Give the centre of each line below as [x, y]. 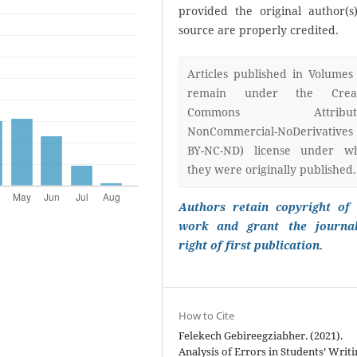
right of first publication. [251, 245]
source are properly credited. [259, 30]
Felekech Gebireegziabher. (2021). [261, 335]
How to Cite [207, 315]
